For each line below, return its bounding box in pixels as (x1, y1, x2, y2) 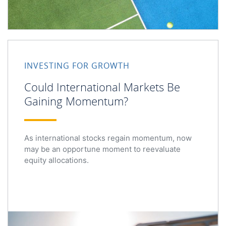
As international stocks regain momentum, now (24, 133, 192, 143)
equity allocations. (24, 155, 89, 165)
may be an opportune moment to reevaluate (24, 144, 181, 154)
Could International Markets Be (24, 79, 180, 94)
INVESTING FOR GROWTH (24, 60, 130, 71)
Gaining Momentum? (24, 93, 128, 108)
